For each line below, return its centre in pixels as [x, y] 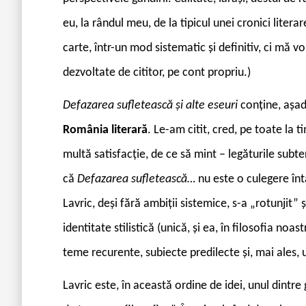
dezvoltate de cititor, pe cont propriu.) [157, 72]
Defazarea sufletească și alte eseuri [152, 105]
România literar [102, 130]
